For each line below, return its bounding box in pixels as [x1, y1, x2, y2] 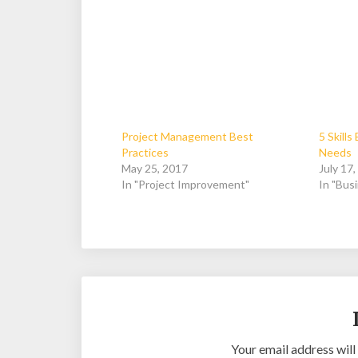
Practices [121, 145, 169, 159]
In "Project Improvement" [121, 177, 249, 191]
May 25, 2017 [121, 161, 188, 175]
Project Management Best [121, 129, 253, 143]
